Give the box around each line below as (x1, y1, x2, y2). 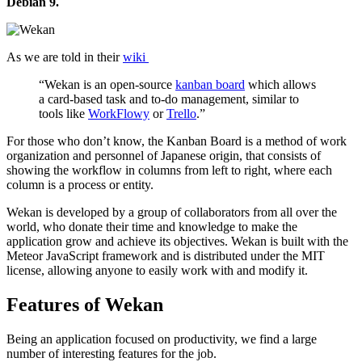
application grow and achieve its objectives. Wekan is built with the (6, 234, 348, 248)
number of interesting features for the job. (6, 346, 217, 360)
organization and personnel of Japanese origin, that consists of (6, 148, 321, 162)
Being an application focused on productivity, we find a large (6, 331, 317, 346)
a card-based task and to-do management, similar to (39, 91, 299, 106)
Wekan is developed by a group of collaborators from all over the (6, 204, 337, 219)
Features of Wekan (6, 293, 163, 315)
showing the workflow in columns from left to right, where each (6, 162, 332, 177)
